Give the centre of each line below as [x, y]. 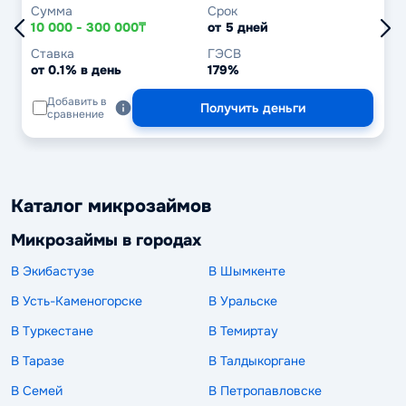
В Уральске [243, 301]
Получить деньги [253, 107]
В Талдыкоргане [257, 361]
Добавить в [77, 101]
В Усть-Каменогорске [77, 301]
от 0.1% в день [76, 69]
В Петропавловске [265, 391]
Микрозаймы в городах [106, 240]
